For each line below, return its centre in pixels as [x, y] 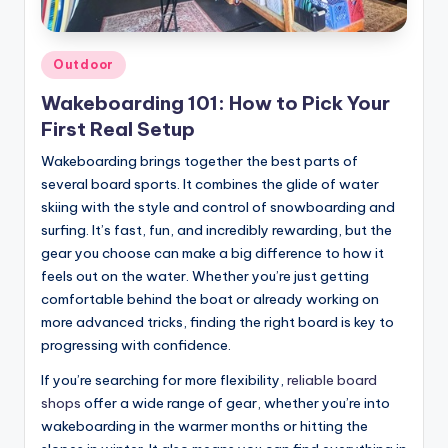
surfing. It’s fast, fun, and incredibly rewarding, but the [216, 229]
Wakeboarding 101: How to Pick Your [215, 102]
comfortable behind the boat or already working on [210, 298]
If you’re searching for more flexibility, [164, 379]
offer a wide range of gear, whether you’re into [235, 402]
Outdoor [84, 65]
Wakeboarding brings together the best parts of [199, 160]
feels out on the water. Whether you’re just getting [205, 275]
